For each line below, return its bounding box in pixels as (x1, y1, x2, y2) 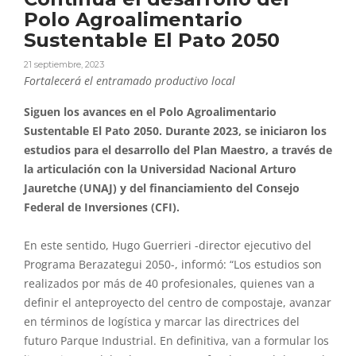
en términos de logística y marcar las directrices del (24, 315, 300, 330)
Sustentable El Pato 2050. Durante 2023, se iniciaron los (24, 124, 327, 139)
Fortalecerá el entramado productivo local (24, 74, 235, 89)
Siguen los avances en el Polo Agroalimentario (24, 105, 277, 120)
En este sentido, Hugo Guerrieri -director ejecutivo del (24, 238, 311, 253)
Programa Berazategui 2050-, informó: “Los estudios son (24, 257, 322, 273)
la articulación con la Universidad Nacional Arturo (24, 162, 296, 177)
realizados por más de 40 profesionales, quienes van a (24, 277, 315, 292)
